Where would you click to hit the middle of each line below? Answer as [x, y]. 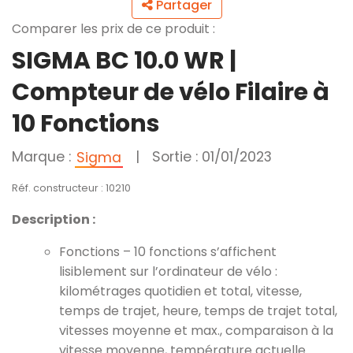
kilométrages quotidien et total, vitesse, [180, 291]
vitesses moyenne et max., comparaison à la [196, 331]
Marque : [43, 157]
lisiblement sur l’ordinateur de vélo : [168, 271]
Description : [54, 219]
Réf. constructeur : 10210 [71, 188]
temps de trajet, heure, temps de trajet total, [198, 311]
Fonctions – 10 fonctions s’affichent [168, 252]
